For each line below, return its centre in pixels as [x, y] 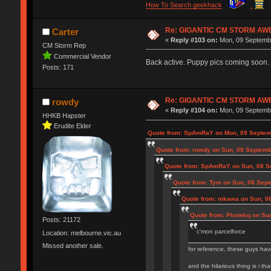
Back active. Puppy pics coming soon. [207, 62]
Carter [66, 31]
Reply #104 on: [194, 110]
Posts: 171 [58, 67]
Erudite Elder [72, 126]
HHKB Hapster [64, 116]
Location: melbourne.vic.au [81, 233]
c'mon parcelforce [221, 232]
